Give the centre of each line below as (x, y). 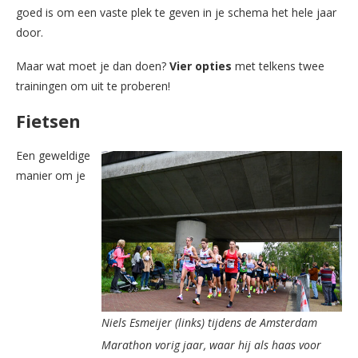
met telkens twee (280, 66)
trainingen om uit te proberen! (93, 86)
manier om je (51, 175)
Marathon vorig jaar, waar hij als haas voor (211, 344)
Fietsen (48, 120)
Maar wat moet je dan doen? (93, 66)
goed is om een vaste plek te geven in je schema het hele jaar (176, 12)
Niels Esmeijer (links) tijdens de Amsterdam (209, 322)
